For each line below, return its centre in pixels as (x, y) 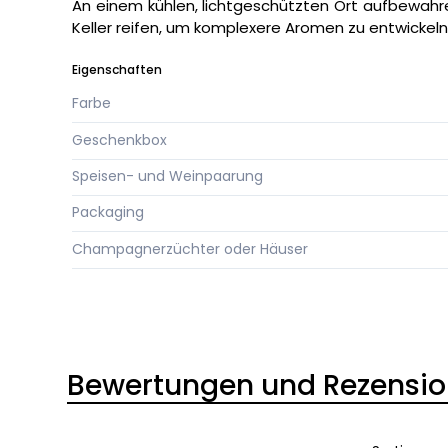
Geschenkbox (119, 139)
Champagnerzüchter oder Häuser (190, 248)
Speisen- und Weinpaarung (167, 176)
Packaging (108, 212)
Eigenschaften (117, 70)
